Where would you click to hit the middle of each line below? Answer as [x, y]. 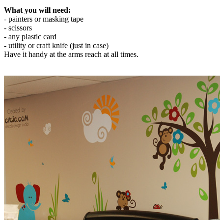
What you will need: [37, 10]
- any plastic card [30, 36]
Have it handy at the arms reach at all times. [71, 54]
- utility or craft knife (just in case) [56, 45]
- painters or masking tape [44, 19]
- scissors [18, 27]
